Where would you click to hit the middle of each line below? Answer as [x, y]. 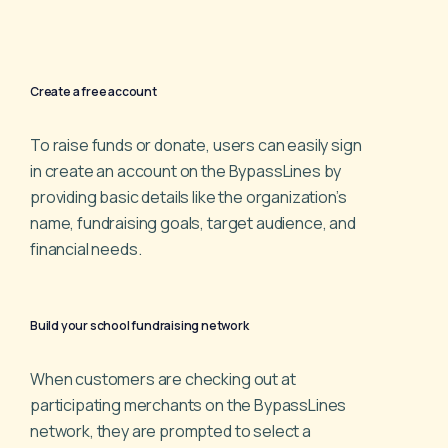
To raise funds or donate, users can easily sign [196, 144]
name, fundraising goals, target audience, [180, 222]
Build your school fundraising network [139, 325]
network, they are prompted [132, 430]
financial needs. [86, 248]
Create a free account [93, 91]
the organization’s [282, 196]
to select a [272, 430]
